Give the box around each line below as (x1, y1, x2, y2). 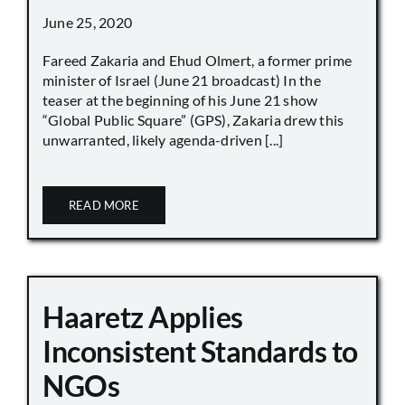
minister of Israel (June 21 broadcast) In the (42, 71, 321, 89)
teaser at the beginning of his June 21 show (42, 90, 318, 108)
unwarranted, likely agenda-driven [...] (42, 130, 284, 148)
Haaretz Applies (42, 298, 243, 334)
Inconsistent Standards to (42, 333, 358, 369)
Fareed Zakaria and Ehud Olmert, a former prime (42, 51, 353, 69)
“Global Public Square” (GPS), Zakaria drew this (42, 110, 344, 128)
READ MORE (69, 197, 139, 212)
